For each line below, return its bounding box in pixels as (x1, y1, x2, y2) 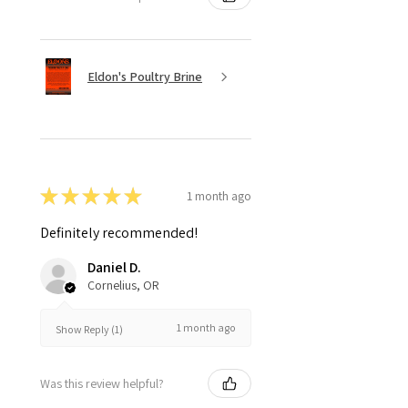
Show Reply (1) (56, 321, 123, 336)
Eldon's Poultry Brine (87, 67, 202, 85)
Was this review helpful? (40, 374, 164, 392)
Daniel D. (87, 258, 141, 278)
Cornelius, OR (87, 277, 159, 294)
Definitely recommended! (40, 223, 198, 243)
